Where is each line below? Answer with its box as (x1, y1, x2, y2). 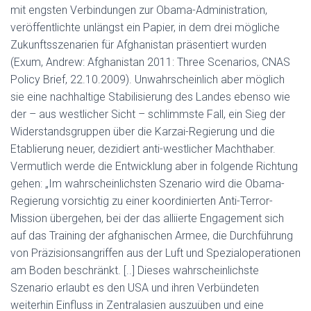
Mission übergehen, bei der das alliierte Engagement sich (10, 212, 284, 225)
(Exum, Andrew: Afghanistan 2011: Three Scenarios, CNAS (10, 56, 290, 69)
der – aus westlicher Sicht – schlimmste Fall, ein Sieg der (10, 108, 285, 121)
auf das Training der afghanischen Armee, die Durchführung (10, 229, 293, 242)
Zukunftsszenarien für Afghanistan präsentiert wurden (10, 38, 267, 51)
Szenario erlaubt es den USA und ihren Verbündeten (10, 281, 259, 294)
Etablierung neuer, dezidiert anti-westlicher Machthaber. (10, 142, 276, 155)
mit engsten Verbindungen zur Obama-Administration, (10, 3, 267, 17)
